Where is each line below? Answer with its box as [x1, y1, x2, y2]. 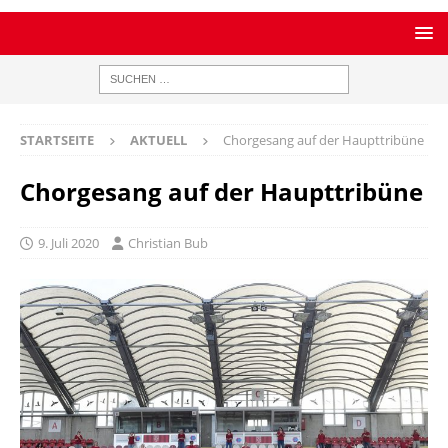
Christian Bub [128, 234, 208, 252]
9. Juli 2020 [38, 234, 99, 252]
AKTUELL [130, 131, 187, 149]
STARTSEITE [20, 131, 94, 149]
